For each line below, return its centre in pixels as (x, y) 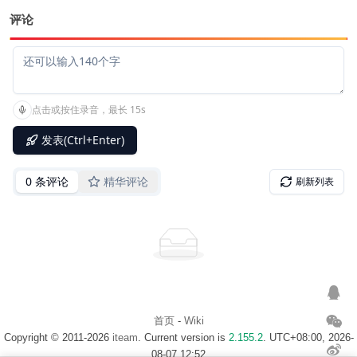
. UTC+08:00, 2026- (308, 338)
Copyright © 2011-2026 (58, 338)
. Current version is (183, 338)
